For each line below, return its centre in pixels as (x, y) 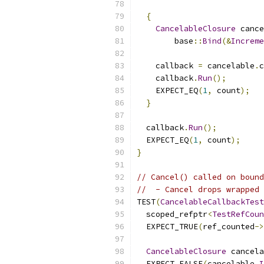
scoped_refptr (172, 214)
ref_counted (229, 227)
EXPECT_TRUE (167, 227)
